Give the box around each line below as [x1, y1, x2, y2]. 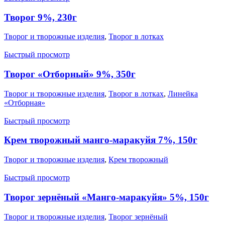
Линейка [168, 89, 198, 98]
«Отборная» [4, 98, 45, 107]
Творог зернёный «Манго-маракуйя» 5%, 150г [4, 191, 209, 202]
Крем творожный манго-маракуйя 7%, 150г [4, 135, 197, 146]
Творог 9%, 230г [4, 12, 77, 23]
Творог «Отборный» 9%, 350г [4, 69, 136, 80]
